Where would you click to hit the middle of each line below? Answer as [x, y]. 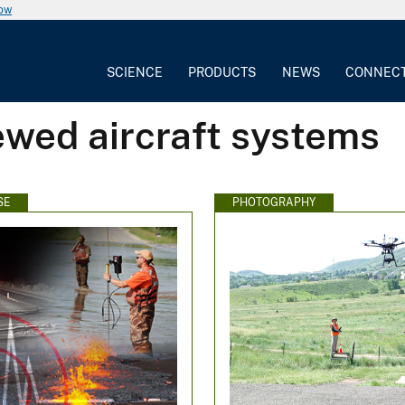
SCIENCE [135, 72]
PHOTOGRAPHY [274, 202]
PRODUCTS [222, 72]
